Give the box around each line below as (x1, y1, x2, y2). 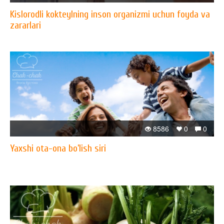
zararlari (10, 19, 41, 31)
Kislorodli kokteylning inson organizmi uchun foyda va (10, 8, 210, 20)
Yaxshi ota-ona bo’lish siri (10, 142, 106, 154)
